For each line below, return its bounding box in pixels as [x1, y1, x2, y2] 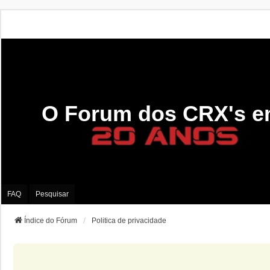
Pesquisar [36, 190, 69, 199]
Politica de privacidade [92, 216, 166, 225]
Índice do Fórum [24, 216, 77, 225]
